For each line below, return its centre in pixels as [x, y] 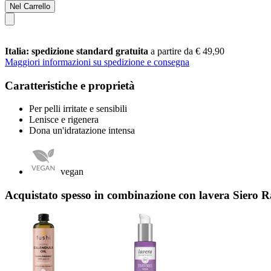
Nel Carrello [30, 6]
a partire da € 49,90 [188, 51]
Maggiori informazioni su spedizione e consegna [97, 62]
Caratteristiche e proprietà [70, 85]
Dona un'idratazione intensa [82, 131]
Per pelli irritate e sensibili [78, 109]
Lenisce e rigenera [64, 120]
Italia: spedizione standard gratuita [78, 51]
